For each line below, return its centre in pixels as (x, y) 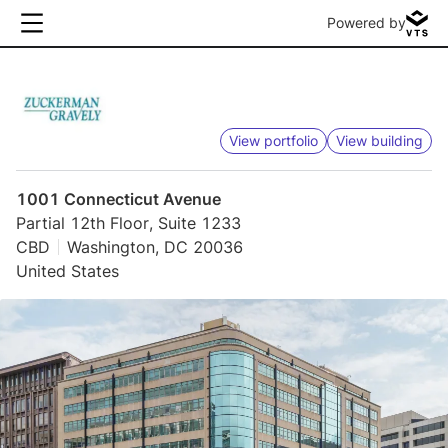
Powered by (366, 22)
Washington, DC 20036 (155, 247)
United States (67, 271)
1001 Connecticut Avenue (118, 199)
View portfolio (273, 140)
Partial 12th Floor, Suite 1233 (128, 223)
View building (379, 140)
